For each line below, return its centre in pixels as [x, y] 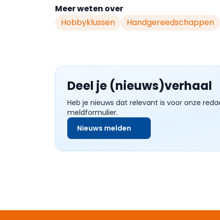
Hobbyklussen [88, 22]
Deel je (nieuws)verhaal [140, 86]
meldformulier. [93, 112]
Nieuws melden [104, 128]
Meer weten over [89, 9]
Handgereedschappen [170, 22]
